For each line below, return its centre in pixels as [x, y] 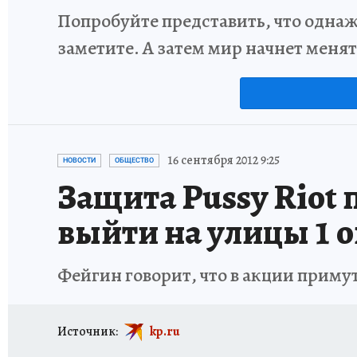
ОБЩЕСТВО [134, 160]
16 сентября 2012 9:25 [224, 160]
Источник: [88, 331]
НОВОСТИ [79, 160]
